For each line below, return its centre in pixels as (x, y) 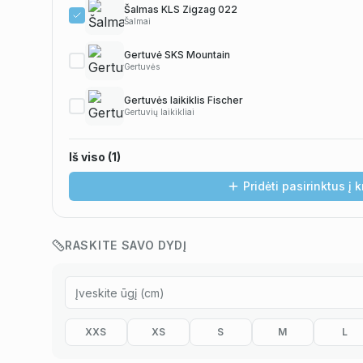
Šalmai (137, 21)
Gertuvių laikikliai (159, 112)
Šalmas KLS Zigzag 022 (181, 10)
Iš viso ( (90, 157)
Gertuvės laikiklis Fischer (184, 100)
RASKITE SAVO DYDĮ (126, 246)
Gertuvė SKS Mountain (177, 55)
